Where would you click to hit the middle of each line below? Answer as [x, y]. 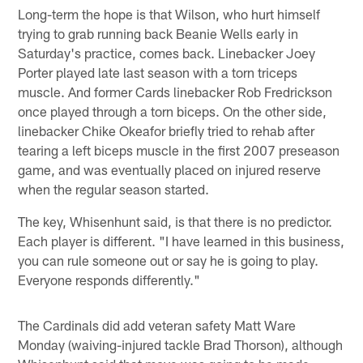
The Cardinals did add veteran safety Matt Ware [157, 325]
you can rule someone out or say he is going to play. [169, 260]
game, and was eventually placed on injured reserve [170, 169]
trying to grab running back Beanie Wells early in [158, 33]
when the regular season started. [114, 188]
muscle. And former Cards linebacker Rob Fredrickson [175, 91]
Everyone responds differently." [109, 279]
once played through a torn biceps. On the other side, [173, 111]
